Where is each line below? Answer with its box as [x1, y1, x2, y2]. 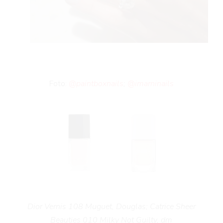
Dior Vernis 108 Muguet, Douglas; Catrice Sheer [27, 201, 196, 212]
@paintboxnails [68, 78, 123, 89]
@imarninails [127, 78, 174, 89]
